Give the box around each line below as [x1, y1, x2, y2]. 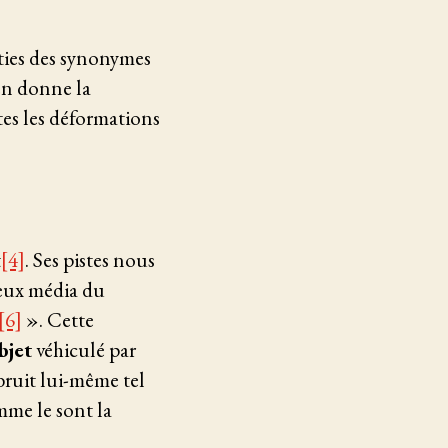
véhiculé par [32, 336, 136, 363]
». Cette [22, 306, 94, 333]
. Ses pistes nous [25, 246, 155, 273]
